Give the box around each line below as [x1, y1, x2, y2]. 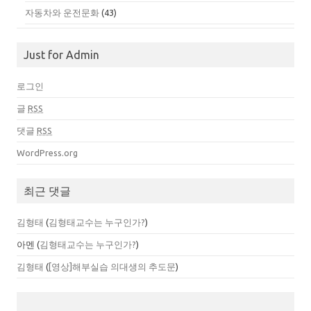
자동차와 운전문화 [25, 8, 99, 18]
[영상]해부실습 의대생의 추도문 [49, 262, 176, 272]
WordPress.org [17, 148, 78, 158]
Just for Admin [24, 49, 99, 62]
